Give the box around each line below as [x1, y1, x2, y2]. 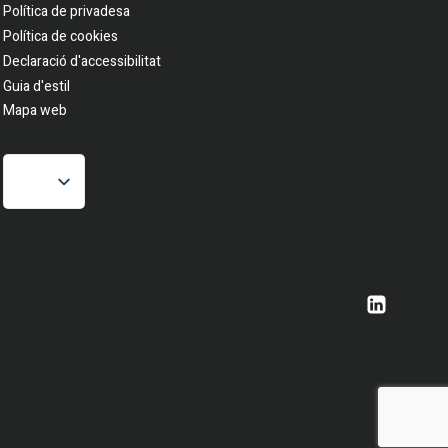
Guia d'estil [3, 75, 70, 97]
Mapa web [3, 100, 67, 122]
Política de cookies [3, 26, 118, 48]
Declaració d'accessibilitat [3, 51, 161, 73]
